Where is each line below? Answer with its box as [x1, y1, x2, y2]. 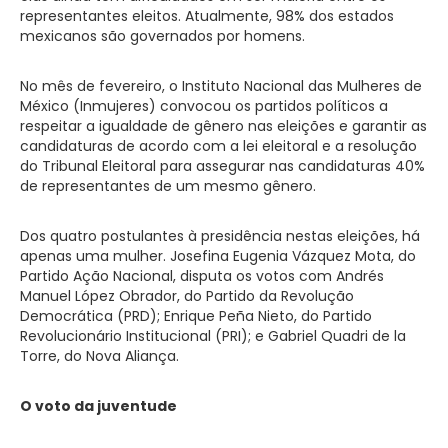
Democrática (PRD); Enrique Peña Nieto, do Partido [20, 305, 372, 326]
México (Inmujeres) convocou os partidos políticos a [20, 95, 388, 116]
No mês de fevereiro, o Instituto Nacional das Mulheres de [20, 75, 422, 96]
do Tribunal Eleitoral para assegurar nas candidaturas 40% [20, 155, 425, 176]
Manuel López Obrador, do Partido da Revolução [20, 285, 354, 306]
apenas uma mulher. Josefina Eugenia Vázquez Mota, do [20, 245, 416, 266]
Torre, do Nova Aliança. [20, 345, 179, 366]
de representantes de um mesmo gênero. [20, 175, 316, 196]
